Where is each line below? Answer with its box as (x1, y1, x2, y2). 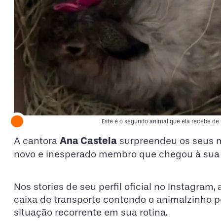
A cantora (14, 135, 60, 147)
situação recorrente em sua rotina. (14, 206, 168, 218)
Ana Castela (60, 135, 117, 147)
